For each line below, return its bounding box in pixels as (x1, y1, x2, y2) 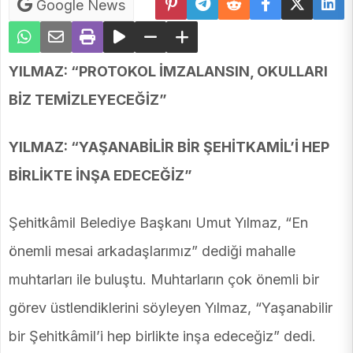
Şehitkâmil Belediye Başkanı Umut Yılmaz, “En (9, 214, 308, 232)
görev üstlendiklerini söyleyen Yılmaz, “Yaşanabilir (9, 299, 333, 317)
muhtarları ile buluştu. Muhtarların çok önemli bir (9, 271, 319, 288)
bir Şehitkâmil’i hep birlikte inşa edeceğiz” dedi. (9, 328, 316, 345)
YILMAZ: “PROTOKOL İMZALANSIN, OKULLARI (9, 63, 328, 80)
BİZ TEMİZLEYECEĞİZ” (9, 91, 167, 109)
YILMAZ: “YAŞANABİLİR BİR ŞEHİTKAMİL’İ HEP (9, 139, 329, 156)
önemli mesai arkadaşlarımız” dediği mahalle (9, 243, 295, 260)
